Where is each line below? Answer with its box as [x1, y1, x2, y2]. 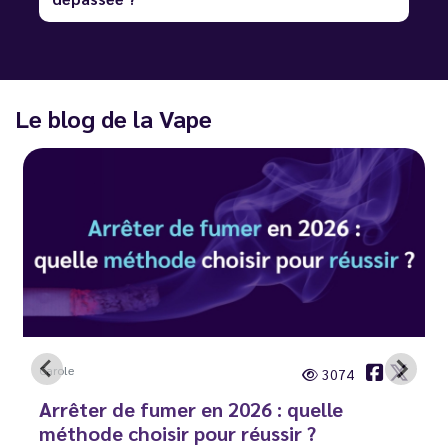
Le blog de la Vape [15, 101, 212, 134]
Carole [39, 362, 74, 379]
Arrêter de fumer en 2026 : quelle [39, 396, 343, 423]
